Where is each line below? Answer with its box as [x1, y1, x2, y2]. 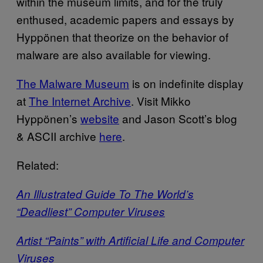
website [80, 110, 119, 126]
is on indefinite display [129, 75, 244, 91]
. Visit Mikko [131, 92, 191, 109]
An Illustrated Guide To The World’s [16, 186, 194, 201]
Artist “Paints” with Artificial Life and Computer [16, 232, 244, 248]
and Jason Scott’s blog [119, 110, 237, 126]
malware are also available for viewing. [16, 46, 211, 62]
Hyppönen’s [16, 110, 80, 126]
